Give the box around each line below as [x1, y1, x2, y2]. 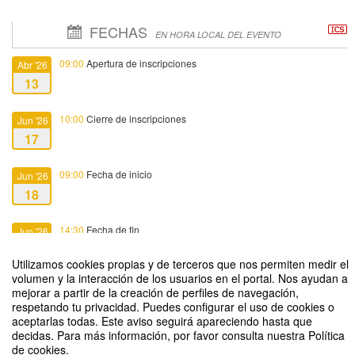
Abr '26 [17, 57, 48, 71]
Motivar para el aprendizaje [4, 333, 126, 349]
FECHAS [86, 21, 151, 42]
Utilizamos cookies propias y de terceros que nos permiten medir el [12, 256, 349, 272]
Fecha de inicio [84, 166, 152, 181]
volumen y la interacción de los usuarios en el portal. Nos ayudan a [12, 270, 348, 286]
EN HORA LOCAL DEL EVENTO [155, 28, 281, 40]
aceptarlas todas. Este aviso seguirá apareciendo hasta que [12, 313, 312, 329]
